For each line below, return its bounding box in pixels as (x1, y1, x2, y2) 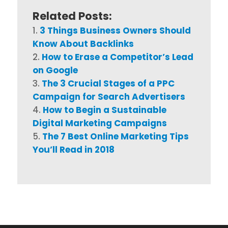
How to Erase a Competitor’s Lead (41, 50, 193, 63)
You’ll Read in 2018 (32, 143, 115, 156)
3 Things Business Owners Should (39, 24, 191, 37)
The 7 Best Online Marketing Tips (42, 130, 189, 142)
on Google (32, 64, 78, 76)
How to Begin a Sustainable (42, 103, 166, 116)
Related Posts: (32, 8, 112, 23)
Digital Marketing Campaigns (32, 117, 167, 129)
